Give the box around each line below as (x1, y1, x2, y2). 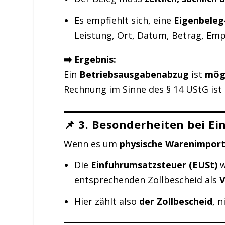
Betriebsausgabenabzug (79, 68, 189, 80)
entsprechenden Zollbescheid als (74, 174, 219, 186)
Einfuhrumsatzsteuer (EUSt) (90, 159, 217, 171)
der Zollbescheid (139, 195, 212, 207)
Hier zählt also (74, 195, 139, 207)
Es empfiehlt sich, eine (74, 14, 174, 26)
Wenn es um (64, 137, 120, 150)
